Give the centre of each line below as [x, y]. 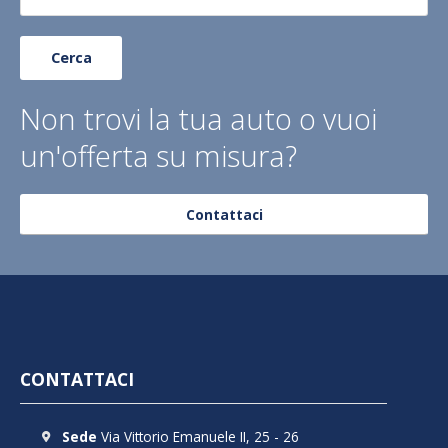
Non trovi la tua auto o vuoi [198, 118]
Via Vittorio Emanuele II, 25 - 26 [198, 436]
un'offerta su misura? [158, 155]
